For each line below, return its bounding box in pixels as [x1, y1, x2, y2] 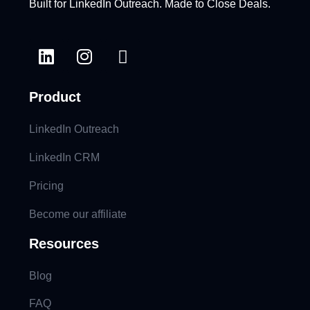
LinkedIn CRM [29, 152, 100, 164]
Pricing [29, 180, 64, 192]
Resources [29, 236, 99, 252]
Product [29, 89, 81, 105]
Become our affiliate [29, 208, 127, 221]
